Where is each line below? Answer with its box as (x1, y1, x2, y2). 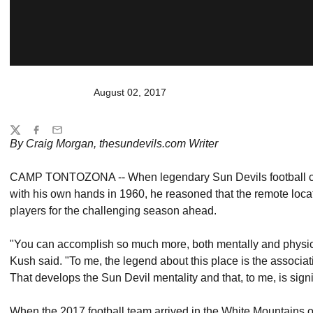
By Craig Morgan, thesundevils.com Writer (10, 138, 218, 150)
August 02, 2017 (94, 87, 166, 98)
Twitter (9, 130, 38, 142)
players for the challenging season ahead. (10, 205, 217, 217)
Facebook (30, 130, 74, 142)
